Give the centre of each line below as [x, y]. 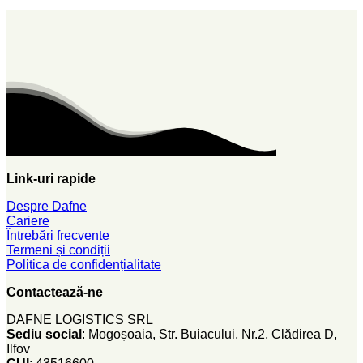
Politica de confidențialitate [84, 264]
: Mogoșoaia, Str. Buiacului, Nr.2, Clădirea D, [209, 334]
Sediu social [44, 334]
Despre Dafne [47, 206]
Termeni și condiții [58, 250]
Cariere [28, 220]
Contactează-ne [55, 292]
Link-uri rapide [51, 178]
